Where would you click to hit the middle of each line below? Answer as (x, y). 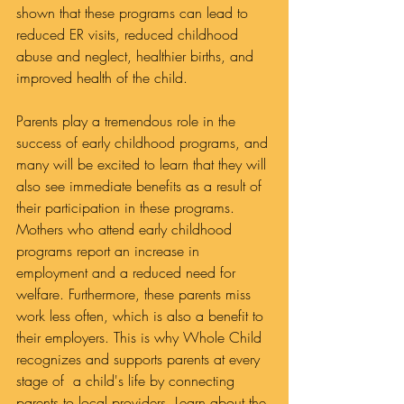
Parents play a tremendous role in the (128, 121)
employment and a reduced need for (128, 272)
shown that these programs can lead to (134, 13)
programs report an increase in (110, 251)
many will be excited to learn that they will (143, 164)
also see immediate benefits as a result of (141, 186)
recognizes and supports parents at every (140, 359)
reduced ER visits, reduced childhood (129, 34)
